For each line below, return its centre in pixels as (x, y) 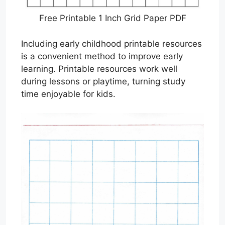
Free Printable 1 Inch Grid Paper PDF (113, 18)
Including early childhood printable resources (111, 43)
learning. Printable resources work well (99, 69)
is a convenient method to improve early (102, 56)
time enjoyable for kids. (68, 94)
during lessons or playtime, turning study (103, 81)
